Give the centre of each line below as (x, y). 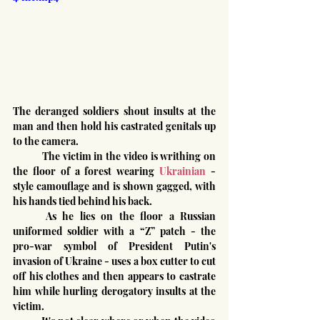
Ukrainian (183, 171)
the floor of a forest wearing (86, 171)
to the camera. (46, 141)
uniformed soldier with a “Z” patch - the (114, 231)
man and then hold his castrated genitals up (114, 126)
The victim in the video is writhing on (27, 156)
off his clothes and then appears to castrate (114, 276)
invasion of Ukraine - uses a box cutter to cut (114, 261)
